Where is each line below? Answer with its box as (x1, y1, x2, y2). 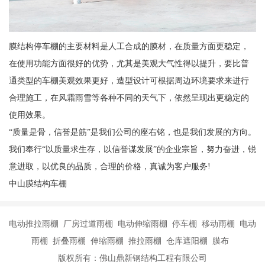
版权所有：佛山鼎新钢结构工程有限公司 (58, 253, 207, 263)
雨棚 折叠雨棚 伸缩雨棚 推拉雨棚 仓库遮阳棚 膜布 (31, 235, 234, 245)
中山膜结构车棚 (8, 178, 67, 188)
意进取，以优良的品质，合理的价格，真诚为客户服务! (8, 161, 211, 171)
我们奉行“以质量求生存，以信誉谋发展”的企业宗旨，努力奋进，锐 (8, 144, 256, 154)
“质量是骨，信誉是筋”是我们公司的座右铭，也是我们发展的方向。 (8, 127, 256, 137)
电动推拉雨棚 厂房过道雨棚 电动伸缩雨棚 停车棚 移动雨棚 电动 (9, 218, 256, 228)
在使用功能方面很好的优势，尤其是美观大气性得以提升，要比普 (8, 58, 249, 68)
